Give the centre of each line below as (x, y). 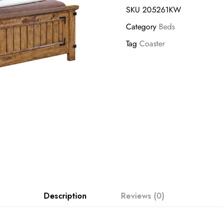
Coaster (152, 44)
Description (65, 196)
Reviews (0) (142, 196)
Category (141, 27)
